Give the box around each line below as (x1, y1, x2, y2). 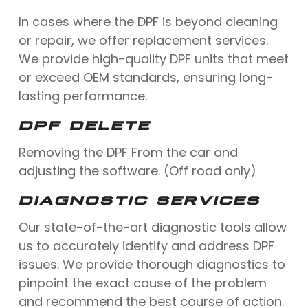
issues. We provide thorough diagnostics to (18, 255, 285, 273)
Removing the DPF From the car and (18, 143, 238, 161)
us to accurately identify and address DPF (18, 236, 274, 254)
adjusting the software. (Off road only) (18, 162, 256, 179)
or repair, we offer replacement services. (18, 31, 268, 49)
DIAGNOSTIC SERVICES (18, 192, 261, 205)
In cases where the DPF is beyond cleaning (18, 12, 278, 30)
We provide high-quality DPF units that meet (18, 49, 289, 67)
